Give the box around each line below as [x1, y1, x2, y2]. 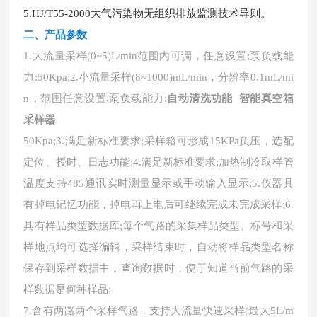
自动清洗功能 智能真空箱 [166, 93, 294, 104]
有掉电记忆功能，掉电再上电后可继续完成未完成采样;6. [23, 199, 294, 210]
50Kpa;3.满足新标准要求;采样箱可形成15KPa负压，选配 [23, 135, 294, 146]
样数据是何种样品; [23, 284, 112, 295]
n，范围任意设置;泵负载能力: [23, 93, 167, 104]
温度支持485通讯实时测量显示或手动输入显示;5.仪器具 [23, 178, 294, 189]
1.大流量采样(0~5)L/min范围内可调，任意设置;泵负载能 [23, 50, 294, 62]
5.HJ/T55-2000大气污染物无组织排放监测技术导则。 [23, 8, 272, 19]
